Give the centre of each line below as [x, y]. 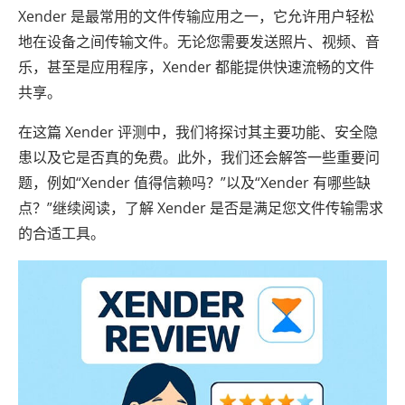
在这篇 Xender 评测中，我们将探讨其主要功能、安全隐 [198, 132]
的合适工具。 [61, 233]
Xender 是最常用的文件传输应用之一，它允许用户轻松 [196, 16]
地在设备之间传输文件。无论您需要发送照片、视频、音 [199, 42]
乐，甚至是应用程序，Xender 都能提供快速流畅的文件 [196, 67]
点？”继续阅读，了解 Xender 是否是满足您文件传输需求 [201, 208]
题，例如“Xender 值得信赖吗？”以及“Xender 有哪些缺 [194, 183]
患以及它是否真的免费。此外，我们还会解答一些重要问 [199, 157]
